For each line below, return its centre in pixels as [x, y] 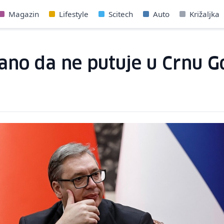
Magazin [24, 14]
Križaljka [204, 14]
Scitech [121, 14]
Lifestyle [74, 14]
